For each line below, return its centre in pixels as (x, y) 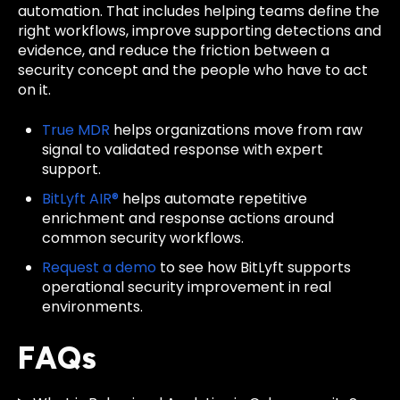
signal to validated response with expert (183, 149)
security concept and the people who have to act (193, 71)
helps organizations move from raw (237, 129)
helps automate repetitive (213, 198)
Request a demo (100, 268)
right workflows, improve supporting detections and (200, 31)
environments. (93, 307)
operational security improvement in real (187, 287)
